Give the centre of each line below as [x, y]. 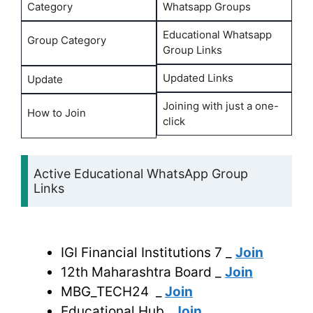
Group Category [67, 40]
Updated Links [198, 78]
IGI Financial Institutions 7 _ [148, 252]
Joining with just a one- [221, 105]
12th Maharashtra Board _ [143, 272]
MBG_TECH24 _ [111, 291]
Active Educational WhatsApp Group [141, 173]
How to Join [57, 112]
